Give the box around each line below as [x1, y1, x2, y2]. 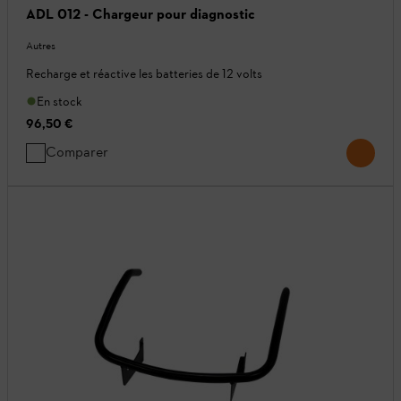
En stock [37, 93, 82, 109]
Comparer [46, 142, 108, 160]
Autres [26, 38, 55, 52]
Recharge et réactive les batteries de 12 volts [26, 65, 262, 81]
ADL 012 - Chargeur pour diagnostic [26, 4, 255, 22]
